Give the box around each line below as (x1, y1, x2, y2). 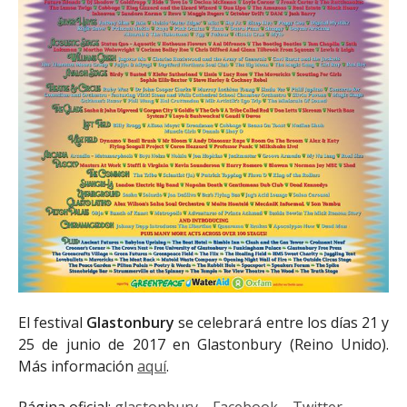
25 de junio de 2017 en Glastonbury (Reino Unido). (18, 334, 389, 355)
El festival (18, 313, 87, 333)
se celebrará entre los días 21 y (174, 313, 390, 333)
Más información (18, 356, 137, 377)
